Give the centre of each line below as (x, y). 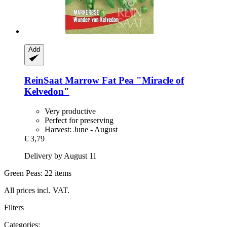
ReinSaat (43, 81)
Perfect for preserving (79, 120)
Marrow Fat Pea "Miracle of (123, 81)
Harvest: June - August (81, 129)
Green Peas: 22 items (38, 173)
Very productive (70, 111)
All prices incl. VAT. (37, 190)
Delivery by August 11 (61, 156)
